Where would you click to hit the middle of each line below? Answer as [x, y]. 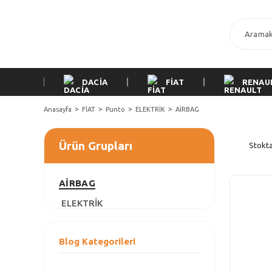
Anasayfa [58, 109]
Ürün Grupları [96, 146]
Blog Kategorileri [97, 241]
